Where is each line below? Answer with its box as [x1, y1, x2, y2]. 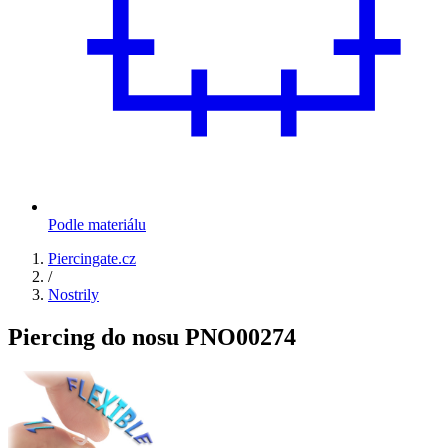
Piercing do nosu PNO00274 [8, 324, 296, 351]
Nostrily [48, 286, 99, 304]
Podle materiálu [48, 216, 146, 234]
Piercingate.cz [48, 250, 136, 268]
